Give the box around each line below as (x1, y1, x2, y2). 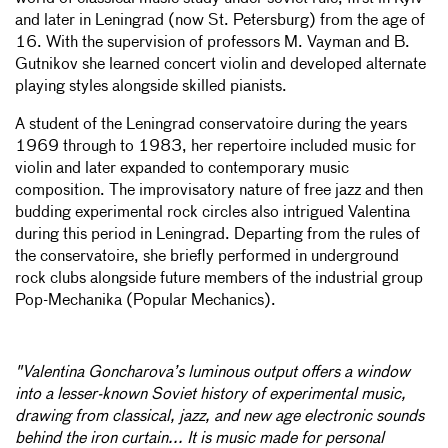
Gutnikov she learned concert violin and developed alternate (15, 56, 426, 73)
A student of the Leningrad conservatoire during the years (15, 116, 407, 133)
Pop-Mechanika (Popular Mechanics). (15, 292, 276, 309)
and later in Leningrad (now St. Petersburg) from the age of (15, 12, 425, 29)
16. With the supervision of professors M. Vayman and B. (15, 34, 410, 51)
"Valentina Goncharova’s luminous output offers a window (15, 364, 410, 381)
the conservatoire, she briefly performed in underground (15, 248, 399, 265)
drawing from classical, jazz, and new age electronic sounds (15, 408, 424, 425)
